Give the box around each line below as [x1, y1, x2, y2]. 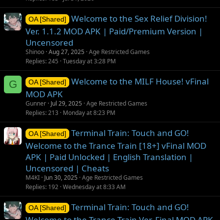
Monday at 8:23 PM [63, 108, 115, 117]
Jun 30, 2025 [44, 173, 78, 182]
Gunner [26, 99, 46, 108]
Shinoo [26, 47, 44, 56]
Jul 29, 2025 [51, 99, 82, 108]
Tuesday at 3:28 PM [63, 56, 116, 65]
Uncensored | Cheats [26, 162, 109, 174]
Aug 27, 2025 [49, 47, 84, 56]
